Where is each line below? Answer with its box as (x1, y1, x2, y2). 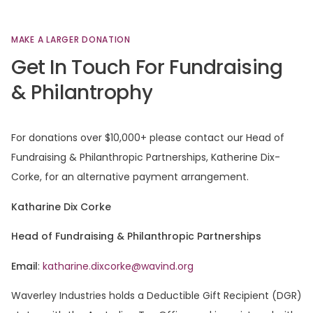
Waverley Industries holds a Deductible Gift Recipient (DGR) (11, 288, 302, 303)
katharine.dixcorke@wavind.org (43, 259, 194, 273)
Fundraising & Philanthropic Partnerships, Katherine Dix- (11, 150, 280, 165)
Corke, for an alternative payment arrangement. (11, 170, 249, 184)
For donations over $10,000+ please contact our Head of (11, 131, 284, 145)
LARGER (46, 34, 80, 46)
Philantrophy (31, 79, 153, 107)
